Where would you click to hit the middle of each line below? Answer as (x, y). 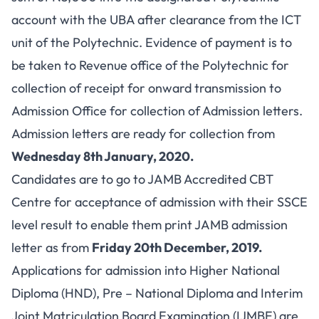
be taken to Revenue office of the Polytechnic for (150, 65)
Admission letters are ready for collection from (143, 134)
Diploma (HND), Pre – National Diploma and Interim (157, 293)
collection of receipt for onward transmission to (146, 88)
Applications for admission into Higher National (146, 270)
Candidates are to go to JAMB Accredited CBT (142, 179)
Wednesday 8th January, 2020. (103, 156)
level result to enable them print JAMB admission (150, 225)
